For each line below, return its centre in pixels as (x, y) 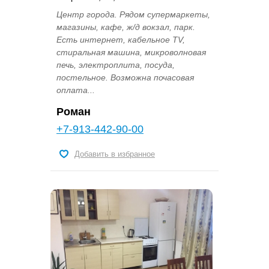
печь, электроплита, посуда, (116, 65)
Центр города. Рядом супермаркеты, (133, 15)
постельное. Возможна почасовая (125, 78)
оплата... (76, 90)
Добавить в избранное (115, 154)
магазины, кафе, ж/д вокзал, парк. (126, 27)
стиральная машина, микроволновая (131, 53)
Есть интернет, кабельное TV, (121, 40)
